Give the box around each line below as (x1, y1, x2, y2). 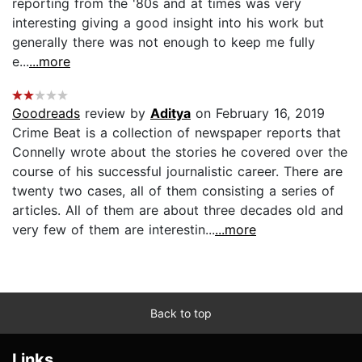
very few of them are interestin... (12, 221, 215, 238)
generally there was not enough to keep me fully (12, 33, 315, 50)
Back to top (150, 305, 212, 320)
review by (80, 104, 150, 121)
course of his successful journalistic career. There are (12, 162, 343, 179)
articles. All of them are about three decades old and (12, 201, 343, 218)
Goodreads (12, 104, 80, 121)
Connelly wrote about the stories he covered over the (12, 143, 347, 160)
